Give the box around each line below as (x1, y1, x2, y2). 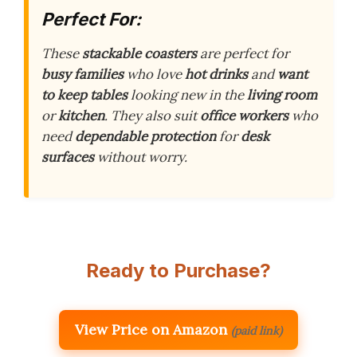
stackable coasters (82, 45, 197, 63)
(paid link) (231, 323, 282, 338)
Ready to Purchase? (86, 258, 271, 282)
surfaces (41, 148, 94, 167)
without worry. (94, 148, 187, 167)
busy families (41, 65, 124, 84)
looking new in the (127, 86, 247, 104)
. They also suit (104, 107, 200, 125)
